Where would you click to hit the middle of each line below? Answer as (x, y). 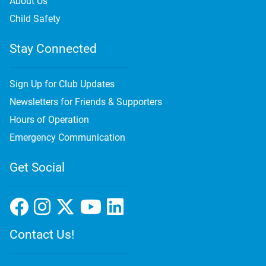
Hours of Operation (49, 119)
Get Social (37, 167)
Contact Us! (42, 234)
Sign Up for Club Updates (62, 84)
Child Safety (35, 18)
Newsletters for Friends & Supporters (86, 102)
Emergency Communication (67, 137)
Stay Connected (53, 48)
